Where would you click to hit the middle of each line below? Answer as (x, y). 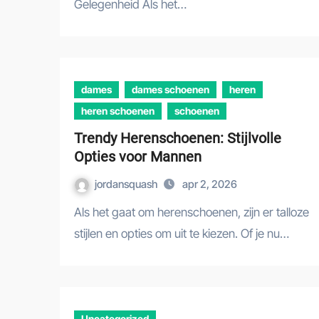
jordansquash (127, 184)
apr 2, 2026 (210, 184)
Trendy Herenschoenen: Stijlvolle (178, 138)
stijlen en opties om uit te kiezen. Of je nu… (182, 234)
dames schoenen (171, 89)
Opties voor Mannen (138, 157)
